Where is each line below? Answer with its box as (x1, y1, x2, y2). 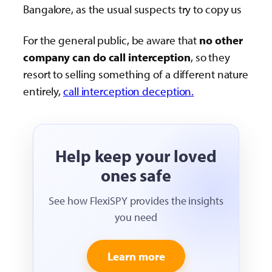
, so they (190, 50, 230, 65)
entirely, (23, 84, 64, 99)
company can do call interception (23, 50, 191, 65)
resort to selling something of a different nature (23, 67, 249, 82)
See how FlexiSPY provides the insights (49, 194, 223, 208)
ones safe (100, 165, 172, 186)
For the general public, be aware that (23, 33, 200, 48)
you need (115, 210, 157, 225)
